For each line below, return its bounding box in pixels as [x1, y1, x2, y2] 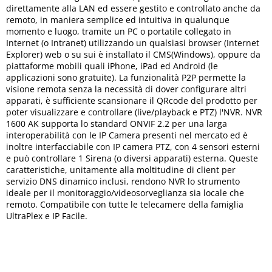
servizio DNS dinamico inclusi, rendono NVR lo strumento [6, 175, 240, 187]
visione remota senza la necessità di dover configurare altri [6, 83, 246, 95]
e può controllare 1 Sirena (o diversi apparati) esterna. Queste [6, 152, 258, 164]
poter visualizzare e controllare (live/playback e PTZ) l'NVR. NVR [6, 106, 262, 118]
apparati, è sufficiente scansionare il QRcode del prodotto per [6, 95, 257, 106]
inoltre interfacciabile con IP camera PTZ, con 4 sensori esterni [6, 141, 260, 152]
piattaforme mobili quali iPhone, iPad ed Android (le [6, 60, 218, 72]
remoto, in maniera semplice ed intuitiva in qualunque [6, 14, 229, 25]
